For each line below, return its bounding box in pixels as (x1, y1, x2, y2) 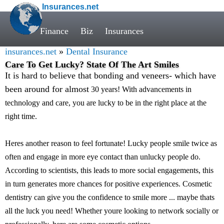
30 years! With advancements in (89, 85, 191, 93)
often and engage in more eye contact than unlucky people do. (5, 152, 200, 161)
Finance (40, 26, 68, 36)
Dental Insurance (66, 46, 127, 56)
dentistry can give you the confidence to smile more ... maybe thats (5, 193, 214, 201)
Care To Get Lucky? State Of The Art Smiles (5, 59, 179, 69)
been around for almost (5, 84, 89, 94)
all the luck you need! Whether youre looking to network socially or (5, 206, 218, 215)
